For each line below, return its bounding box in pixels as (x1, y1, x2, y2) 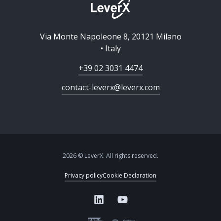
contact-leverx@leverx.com (61, 82, 160, 93)
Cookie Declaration (103, 171, 156, 180)
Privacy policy (65, 171, 103, 180)
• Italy (100, 43, 121, 54)
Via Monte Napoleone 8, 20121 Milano (39, 31, 182, 42)
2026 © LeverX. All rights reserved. (63, 151, 158, 160)
